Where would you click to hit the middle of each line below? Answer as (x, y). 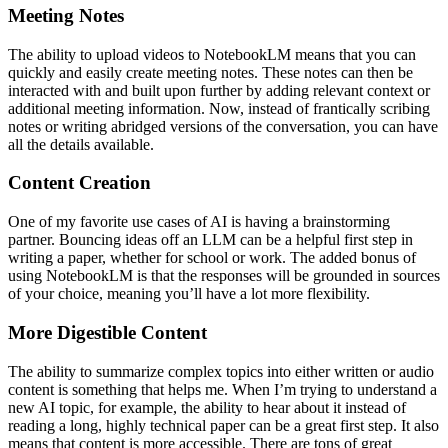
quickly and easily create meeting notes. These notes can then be (210, 72)
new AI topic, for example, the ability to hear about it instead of (207, 407)
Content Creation (79, 183)
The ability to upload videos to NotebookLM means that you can (212, 54)
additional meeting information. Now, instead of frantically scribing (219, 108)
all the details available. (81, 144)
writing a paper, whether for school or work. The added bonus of (212, 258)
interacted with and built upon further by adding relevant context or (219, 90)
